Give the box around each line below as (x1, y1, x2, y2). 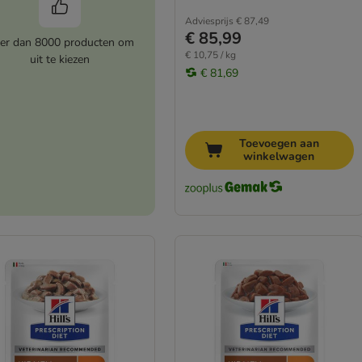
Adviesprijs (184, 14, 234, 27)
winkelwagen (243, 149, 315, 165)
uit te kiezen (29, 52, 90, 68)
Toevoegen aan (238, 136, 319, 152)
